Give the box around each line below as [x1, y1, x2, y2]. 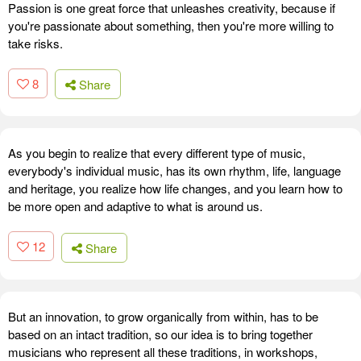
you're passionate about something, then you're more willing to [8, 16, 334, 34]
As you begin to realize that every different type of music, [8, 144, 305, 162]
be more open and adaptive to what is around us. [8, 197, 263, 215]
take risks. [8, 34, 63, 52]
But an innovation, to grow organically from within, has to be [8, 307, 318, 325]
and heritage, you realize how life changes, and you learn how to [8, 180, 342, 197]
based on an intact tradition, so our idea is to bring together [8, 325, 313, 342]
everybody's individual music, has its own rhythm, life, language [8, 162, 341, 180]
